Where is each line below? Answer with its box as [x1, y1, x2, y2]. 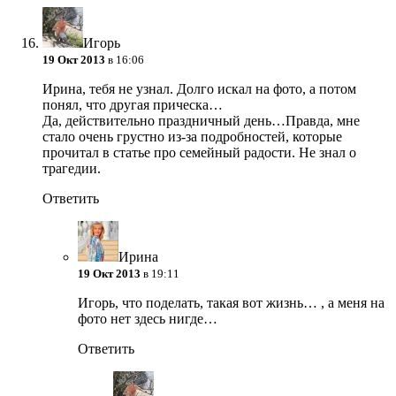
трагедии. [42, 161, 101, 177]
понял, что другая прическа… [42, 97, 223, 113]
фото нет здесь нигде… [78, 311, 217, 327]
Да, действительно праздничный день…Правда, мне [42, 113, 360, 129]
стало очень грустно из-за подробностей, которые [42, 129, 342, 145]
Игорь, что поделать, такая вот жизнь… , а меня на [78, 295, 385, 311]
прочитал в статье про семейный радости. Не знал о [42, 145, 356, 161]
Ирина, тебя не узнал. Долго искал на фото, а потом [42, 81, 356, 97]
